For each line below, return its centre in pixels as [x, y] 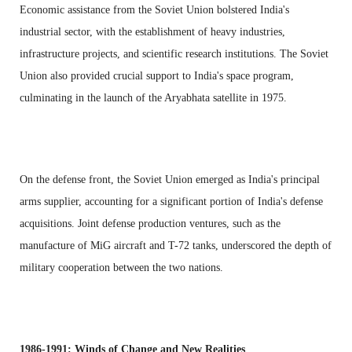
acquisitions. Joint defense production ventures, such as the [150, 223]
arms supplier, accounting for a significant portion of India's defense [171, 201]
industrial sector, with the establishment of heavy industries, [152, 31]
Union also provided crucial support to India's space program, [157, 75]
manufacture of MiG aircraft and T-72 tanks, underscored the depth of [176, 245]
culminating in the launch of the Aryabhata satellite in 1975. [153, 97]
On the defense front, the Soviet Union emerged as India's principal [170, 179]
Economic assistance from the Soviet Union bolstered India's [154, 9]
